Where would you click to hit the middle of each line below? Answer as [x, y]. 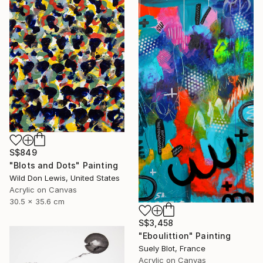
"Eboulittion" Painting [185, 235]
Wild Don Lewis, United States [65, 178]
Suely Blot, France [172, 248]
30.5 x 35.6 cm [37, 202]
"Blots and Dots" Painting [64, 166]
